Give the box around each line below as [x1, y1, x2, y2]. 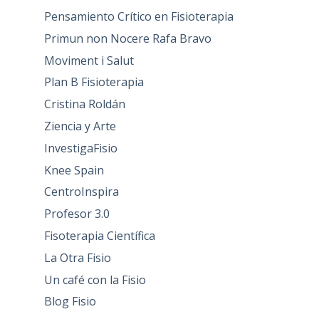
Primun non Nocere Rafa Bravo [43, 30, 211, 46]
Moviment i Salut [43, 52, 134, 68]
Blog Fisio [43, 293, 96, 310]
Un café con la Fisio [43, 271, 146, 288]
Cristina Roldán [43, 96, 125, 113]
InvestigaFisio [43, 140, 117, 156]
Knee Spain [43, 162, 104, 178]
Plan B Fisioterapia [43, 74, 144, 90]
